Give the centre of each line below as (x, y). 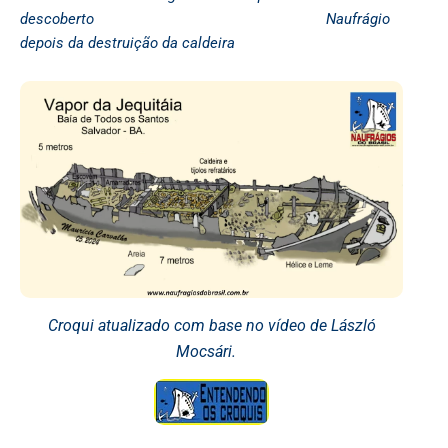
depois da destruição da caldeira (127, 43)
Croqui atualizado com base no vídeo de (189, 325)
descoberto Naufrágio (205, 19)
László (353, 325)
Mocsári (203, 351)
